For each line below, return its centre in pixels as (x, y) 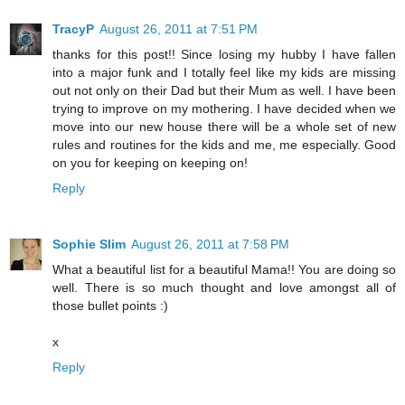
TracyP (73, 28)
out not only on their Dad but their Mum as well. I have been (224, 90)
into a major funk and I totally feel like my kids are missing (224, 72)
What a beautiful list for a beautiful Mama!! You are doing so (224, 269)
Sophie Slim (89, 244)
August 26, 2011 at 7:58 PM (210, 244)
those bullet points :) (110, 305)
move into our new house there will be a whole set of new (224, 126)
